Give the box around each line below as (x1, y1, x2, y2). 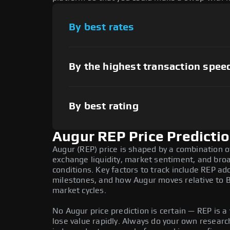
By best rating (69, 101, 139, 111)
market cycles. (52, 186, 106, 195)
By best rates (69, 22, 135, 32)
